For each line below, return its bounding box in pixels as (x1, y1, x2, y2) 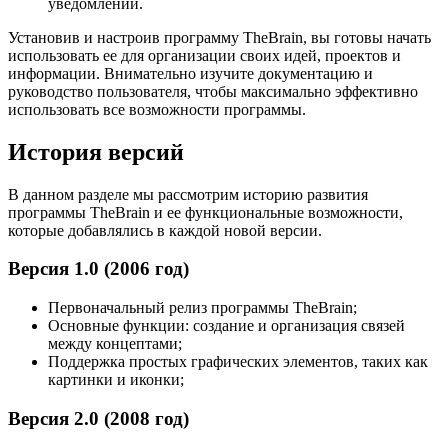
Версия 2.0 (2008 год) (8, 407, 189, 429)
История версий (8, 138, 184, 165)
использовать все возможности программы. (8, 100, 306, 118)
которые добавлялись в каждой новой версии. (8, 221, 322, 239)
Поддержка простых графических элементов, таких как (48, 352, 428, 370)
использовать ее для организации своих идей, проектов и (8, 46, 401, 64)
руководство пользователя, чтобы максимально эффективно (8, 82, 418, 100)
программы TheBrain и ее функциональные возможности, (8, 203, 403, 221)
